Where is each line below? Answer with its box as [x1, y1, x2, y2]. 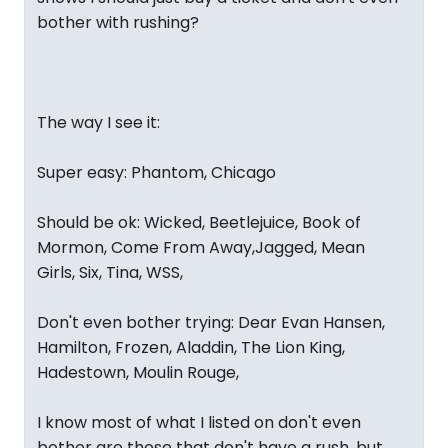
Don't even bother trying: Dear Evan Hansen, [37, 311, 385, 334]
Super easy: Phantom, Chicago [37, 161, 276, 184]
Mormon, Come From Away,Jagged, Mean [37, 236, 365, 259]
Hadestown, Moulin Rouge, [37, 361, 239, 384]
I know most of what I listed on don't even [37, 411, 361, 434]
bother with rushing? [37, 11, 199, 34]
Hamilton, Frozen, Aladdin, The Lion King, [37, 336, 345, 359]
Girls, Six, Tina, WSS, [37, 261, 183, 284]
